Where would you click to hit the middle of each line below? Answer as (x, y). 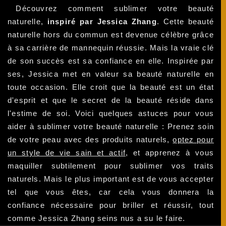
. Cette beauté (185, 22)
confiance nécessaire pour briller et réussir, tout (111, 205)
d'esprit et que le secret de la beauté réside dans (111, 100)
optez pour (193, 140)
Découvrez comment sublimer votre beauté (115, 9)
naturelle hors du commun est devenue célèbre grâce (111, 35)
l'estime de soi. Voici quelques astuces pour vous (111, 114)
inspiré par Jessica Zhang (100, 22)
